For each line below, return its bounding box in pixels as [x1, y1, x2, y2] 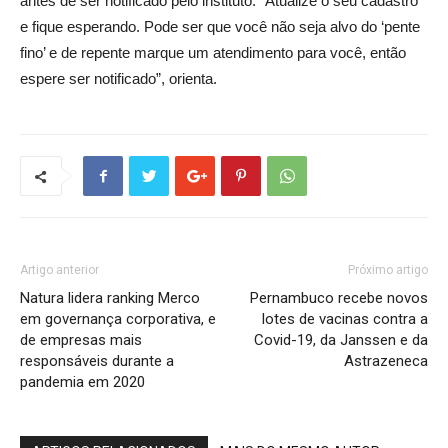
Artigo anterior [20, 263, 99, 277]
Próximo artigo [348, 263, 428, 277]
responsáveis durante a [20, 352, 174, 370]
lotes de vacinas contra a [262, 310, 428, 328]
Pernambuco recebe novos [250, 289, 428, 307]
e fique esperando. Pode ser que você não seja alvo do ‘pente [20, 18, 420, 35]
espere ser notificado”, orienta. [20, 70, 217, 87]
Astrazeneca [344, 352, 428, 370]
